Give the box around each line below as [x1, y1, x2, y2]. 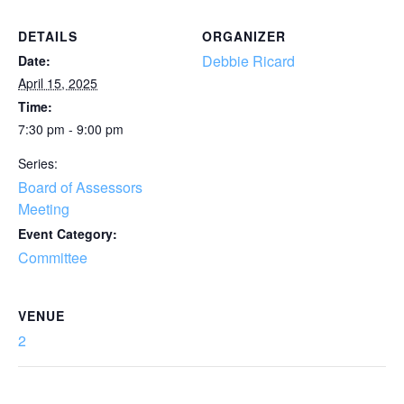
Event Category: [18, 225, 117, 243]
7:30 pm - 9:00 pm [18, 120, 124, 138]
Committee [18, 247, 87, 268]
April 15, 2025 [18, 74, 97, 92]
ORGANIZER [202, 27, 286, 45]
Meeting [18, 198, 69, 219]
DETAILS [18, 27, 78, 45]
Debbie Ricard [202, 50, 295, 71]
